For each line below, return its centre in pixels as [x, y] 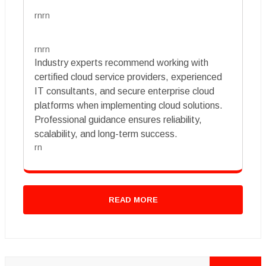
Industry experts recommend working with [121, 62]
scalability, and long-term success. [106, 134]
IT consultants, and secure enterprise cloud [124, 91]
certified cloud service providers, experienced [128, 77]
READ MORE [133, 199]
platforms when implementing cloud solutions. [129, 105]
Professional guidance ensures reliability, [118, 119]
